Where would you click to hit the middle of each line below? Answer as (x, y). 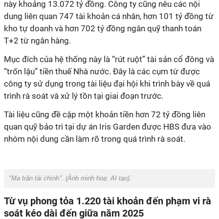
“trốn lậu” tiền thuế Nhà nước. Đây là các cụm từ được (102, 71)
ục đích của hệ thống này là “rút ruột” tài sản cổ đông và (113, 59)
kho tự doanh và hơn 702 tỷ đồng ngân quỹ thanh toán (103, 28)
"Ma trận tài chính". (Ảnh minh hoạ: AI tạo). (70, 178)
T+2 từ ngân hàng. (37, 41)
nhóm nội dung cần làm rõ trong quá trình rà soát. (95, 139)
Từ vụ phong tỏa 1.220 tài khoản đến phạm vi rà (108, 201)
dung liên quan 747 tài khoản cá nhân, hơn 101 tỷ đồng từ (109, 16)
